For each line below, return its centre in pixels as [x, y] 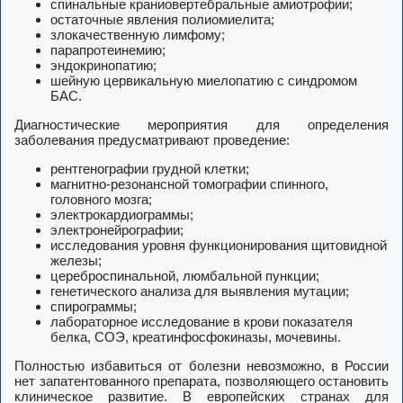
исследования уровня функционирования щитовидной [219, 246]
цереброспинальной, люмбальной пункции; [185, 276]
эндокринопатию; [103, 66]
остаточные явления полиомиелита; [162, 20]
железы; [76, 261]
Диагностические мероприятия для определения [201, 125]
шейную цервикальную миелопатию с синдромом [204, 81]
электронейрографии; [117, 230]
